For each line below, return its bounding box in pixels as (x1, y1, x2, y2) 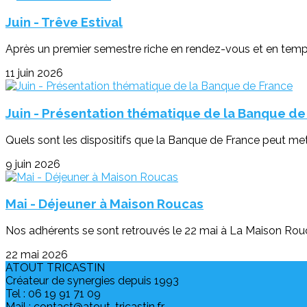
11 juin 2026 (5, 66, 63, 80)
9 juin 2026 (5, 157, 60, 171)
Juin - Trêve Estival (5, 14, 123, 30)
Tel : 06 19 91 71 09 (5, 287, 101, 301)
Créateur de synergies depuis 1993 (5, 274, 179, 288)
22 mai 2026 (5, 248, 68, 262)
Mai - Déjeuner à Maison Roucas (5, 196, 204, 212)
